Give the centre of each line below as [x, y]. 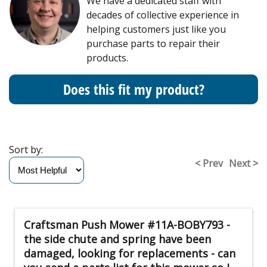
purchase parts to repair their [153, 44]
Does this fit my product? [133, 89]
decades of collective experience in [163, 15]
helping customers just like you [156, 30]
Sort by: [28, 150]
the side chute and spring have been [117, 239]
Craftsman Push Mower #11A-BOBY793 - [127, 225]
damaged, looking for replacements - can [130, 254]
